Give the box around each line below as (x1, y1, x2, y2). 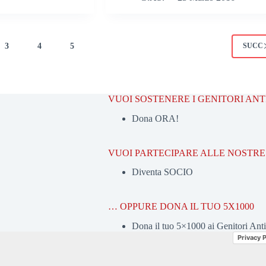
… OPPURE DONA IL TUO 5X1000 (107, 201, 254, 212)
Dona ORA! (131, 113, 179, 123)
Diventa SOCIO (131, 167, 193, 178)
